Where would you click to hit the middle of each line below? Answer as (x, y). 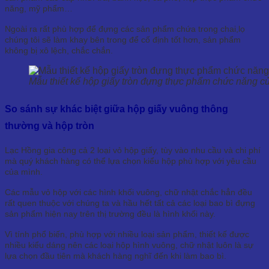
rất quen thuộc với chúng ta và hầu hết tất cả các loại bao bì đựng (130, 203)
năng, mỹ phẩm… (39, 9)
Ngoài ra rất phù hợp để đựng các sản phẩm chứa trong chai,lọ (125, 29)
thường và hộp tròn (50, 126)
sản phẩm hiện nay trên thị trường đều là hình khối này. (110, 213)
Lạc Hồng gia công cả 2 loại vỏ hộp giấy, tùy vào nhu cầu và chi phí (133, 150)
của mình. (24, 171)
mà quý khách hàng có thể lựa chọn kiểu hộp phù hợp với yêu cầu (131, 161)
